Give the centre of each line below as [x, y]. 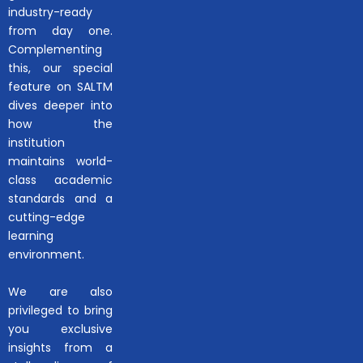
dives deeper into [61, 105]
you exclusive [61, 329]
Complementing [55, 49]
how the [61, 124]
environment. [46, 254]
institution [36, 142]
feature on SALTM [61, 86]
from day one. [61, 30]
